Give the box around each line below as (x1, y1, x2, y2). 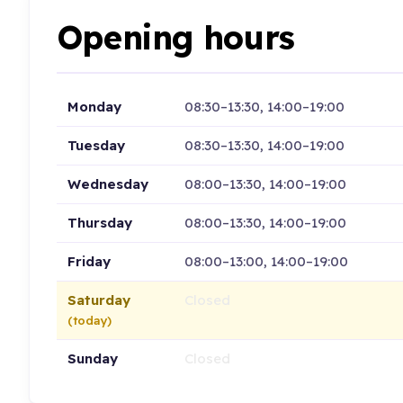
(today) (67, 312, 112, 327)
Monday (67, 97, 121, 115)
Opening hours (56, 17, 295, 58)
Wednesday (67, 175, 148, 193)
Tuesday (67, 136, 125, 154)
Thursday (67, 213, 132, 231)
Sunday (67, 349, 118, 367)
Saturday (67, 291, 130, 309)
